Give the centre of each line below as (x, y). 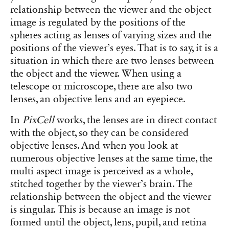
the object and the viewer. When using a (96, 73)
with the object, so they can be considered (99, 133)
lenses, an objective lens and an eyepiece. (98, 99)
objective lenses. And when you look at (94, 145)
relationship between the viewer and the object (111, 9)
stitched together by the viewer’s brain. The (101, 184)
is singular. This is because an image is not (100, 209)
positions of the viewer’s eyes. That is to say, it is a (114, 48)
